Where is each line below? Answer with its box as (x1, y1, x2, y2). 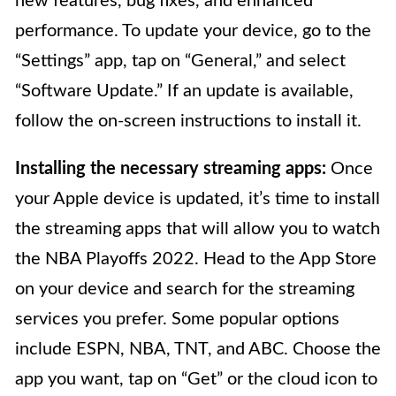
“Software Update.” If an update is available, (15, 82, 354, 101)
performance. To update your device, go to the (15, 22, 371, 41)
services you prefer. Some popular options (15, 310, 339, 329)
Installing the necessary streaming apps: (15, 160, 326, 179)
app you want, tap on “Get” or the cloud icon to (15, 370, 377, 389)
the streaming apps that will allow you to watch (15, 220, 380, 239)
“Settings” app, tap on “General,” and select (15, 52, 346, 71)
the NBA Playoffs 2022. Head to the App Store (15, 250, 377, 269)
